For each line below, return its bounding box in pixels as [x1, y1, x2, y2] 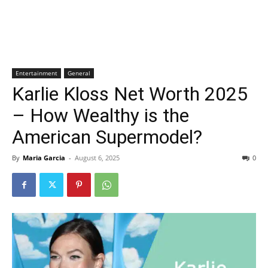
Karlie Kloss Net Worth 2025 [12, 83, 248, 105]
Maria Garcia [23, 153, 65, 162]
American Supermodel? [12, 126, 202, 148]
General [68, 69, 90, 77]
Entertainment [16, 69, 57, 77]
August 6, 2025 [75, 153, 120, 162]
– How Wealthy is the [12, 104, 189, 127]
